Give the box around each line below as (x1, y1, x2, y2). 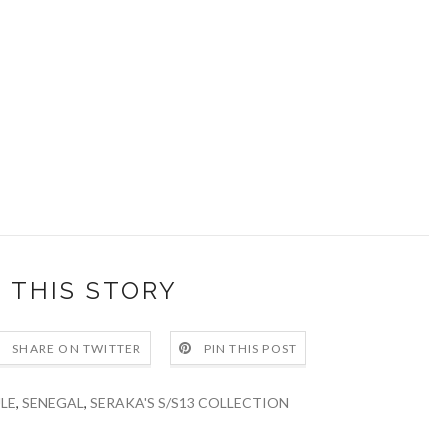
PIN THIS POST (203, 341, 298, 357)
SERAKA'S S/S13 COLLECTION (89, 394, 289, 411)
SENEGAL (21, 394, 84, 411)
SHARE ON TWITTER (12, 341, 142, 357)
